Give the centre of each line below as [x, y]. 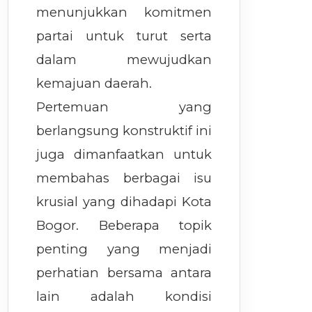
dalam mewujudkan [124, 60]
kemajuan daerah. [94, 84]
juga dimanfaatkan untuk [124, 155]
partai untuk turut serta [124, 36]
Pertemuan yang [124, 107]
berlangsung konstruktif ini [124, 131]
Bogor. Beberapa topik [124, 226]
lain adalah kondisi [124, 297]
